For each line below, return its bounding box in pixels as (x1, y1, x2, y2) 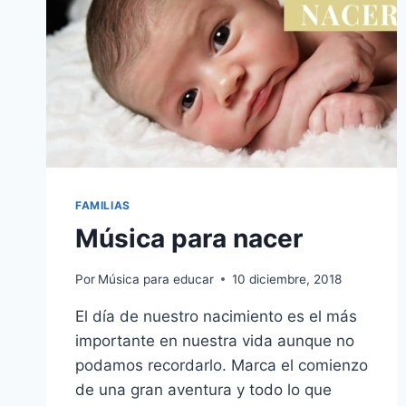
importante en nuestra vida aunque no (75, 331, 354, 350)
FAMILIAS (75, 198, 130, 212)
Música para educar (98, 271, 215, 286)
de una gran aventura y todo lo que (75, 380, 332, 399)
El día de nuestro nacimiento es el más (75, 306, 357, 325)
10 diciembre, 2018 (232, 271, 343, 286)
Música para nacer (75, 222, 303, 254)
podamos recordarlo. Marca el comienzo (75, 355, 368, 374)
